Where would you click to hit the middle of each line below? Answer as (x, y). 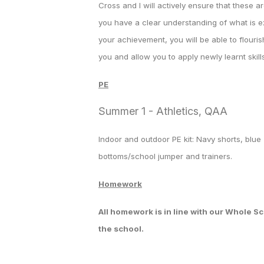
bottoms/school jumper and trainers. (165, 156)
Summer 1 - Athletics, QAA (163, 111)
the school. (121, 229)
